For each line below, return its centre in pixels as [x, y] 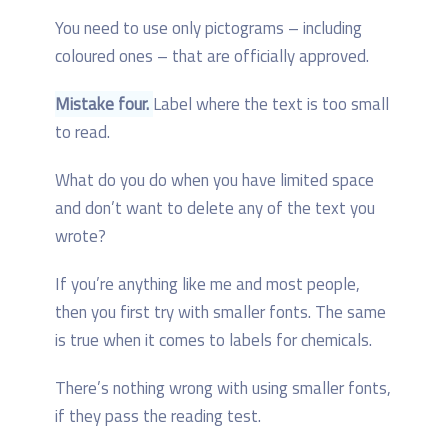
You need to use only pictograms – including [208, 27]
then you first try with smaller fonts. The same [220, 311]
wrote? [80, 235]
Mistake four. [104, 103]
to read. [82, 131]
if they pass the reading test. [158, 415]
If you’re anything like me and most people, [207, 283]
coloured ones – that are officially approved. [212, 55]
